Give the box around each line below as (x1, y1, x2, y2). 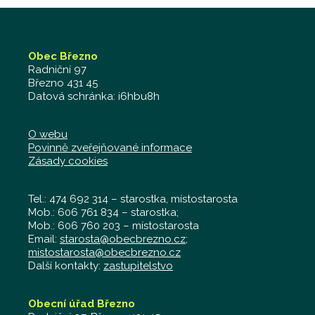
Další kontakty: (28, 259, 103, 272)
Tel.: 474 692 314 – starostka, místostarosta (28, 193, 238, 205)
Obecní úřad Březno (28, 297, 135, 310)
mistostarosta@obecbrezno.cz (28, 246, 181, 259)
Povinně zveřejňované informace (28, 141, 192, 154)
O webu (28, 128, 67, 141)
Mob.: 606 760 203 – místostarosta (28, 219, 199, 232)
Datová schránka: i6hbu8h (28, 90, 160, 103)
